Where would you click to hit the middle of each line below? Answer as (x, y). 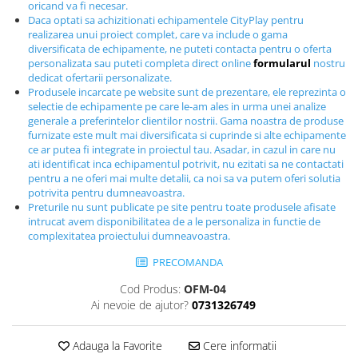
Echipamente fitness (66, 12)
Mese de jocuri (52, 33)
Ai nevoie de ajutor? (139, 304)
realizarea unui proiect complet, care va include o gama (158, 34)
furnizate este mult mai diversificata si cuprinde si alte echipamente (187, 135)
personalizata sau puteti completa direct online (141, 63)
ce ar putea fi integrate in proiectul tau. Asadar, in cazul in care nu (182, 149)
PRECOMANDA (186, 262)
